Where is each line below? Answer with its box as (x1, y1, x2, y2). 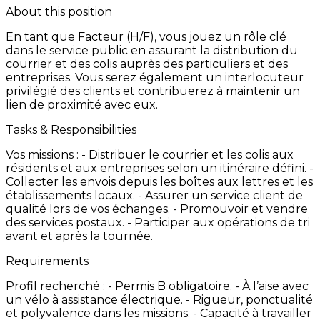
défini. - (272, 161, 314, 175)
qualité (6, 201, 49, 216)
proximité (47, 97, 104, 111)
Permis (115, 279, 157, 293)
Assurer (145, 188, 191, 202)
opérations (217, 215, 280, 229)
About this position (6, 4, 112, 19)
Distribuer (89, 147, 149, 161)
